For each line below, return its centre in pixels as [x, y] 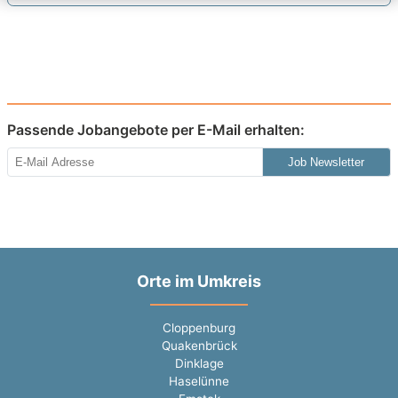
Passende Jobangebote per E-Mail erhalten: [156, 130]
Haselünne [199, 382]
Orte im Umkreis [199, 282]
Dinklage [199, 364]
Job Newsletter [326, 163]
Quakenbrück [199, 346]
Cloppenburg [199, 328]
